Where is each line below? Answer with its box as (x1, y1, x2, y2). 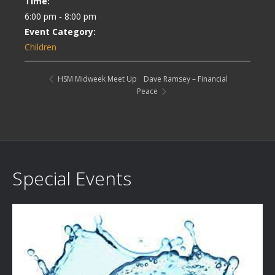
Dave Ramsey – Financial (144, 74, 228, 85)
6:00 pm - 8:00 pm (25, 10, 96, 22)
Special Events (12, 166, 131, 192)
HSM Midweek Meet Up (56, 74, 137, 85)
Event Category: (25, 26, 96, 37)
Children (25, 41, 56, 53)
